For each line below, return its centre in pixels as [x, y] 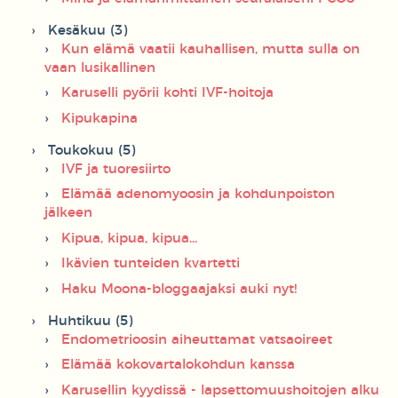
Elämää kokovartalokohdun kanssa [178, 365]
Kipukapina [99, 118]
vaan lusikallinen [100, 68]
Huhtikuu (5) [90, 321]
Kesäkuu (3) [88, 30]
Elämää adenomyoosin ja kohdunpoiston [198, 195]
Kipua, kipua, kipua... [129, 238]
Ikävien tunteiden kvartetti [151, 264]
